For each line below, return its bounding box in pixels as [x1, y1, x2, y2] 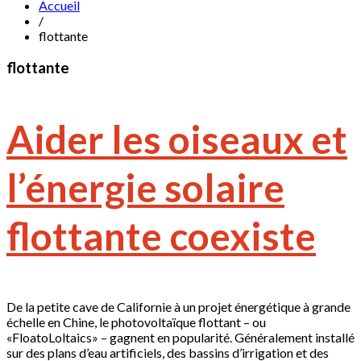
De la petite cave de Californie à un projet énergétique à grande [6, 298, 351, 314]
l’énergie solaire [6, 164, 284, 210]
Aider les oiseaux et [6, 115, 347, 162]
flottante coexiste [6, 212, 316, 259]
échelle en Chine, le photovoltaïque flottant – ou [6, 313, 266, 330]
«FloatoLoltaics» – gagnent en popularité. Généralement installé [6, 329, 355, 345]
